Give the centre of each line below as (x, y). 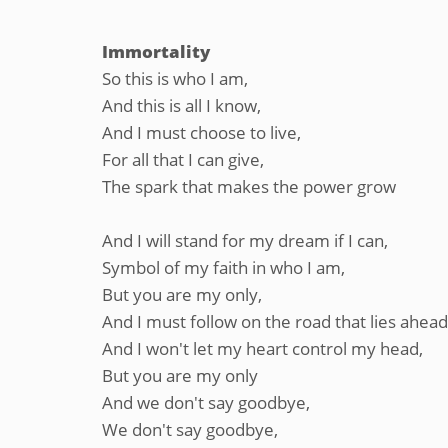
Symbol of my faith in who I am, (223, 267)
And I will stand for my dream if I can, (245, 240)
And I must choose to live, (201, 132)
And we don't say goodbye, (206, 402)
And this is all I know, (181, 105)
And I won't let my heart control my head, (262, 348)
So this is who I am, (175, 78)
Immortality (156, 51)
